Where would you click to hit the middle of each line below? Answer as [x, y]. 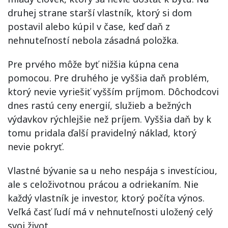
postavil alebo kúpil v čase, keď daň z [89, 26]
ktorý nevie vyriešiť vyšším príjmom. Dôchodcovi [113, 91]
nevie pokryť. [36, 146]
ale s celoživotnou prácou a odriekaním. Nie [103, 184]
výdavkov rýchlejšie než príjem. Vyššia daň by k [109, 119]
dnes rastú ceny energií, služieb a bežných [99, 105]
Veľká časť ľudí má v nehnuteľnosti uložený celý [110, 211]
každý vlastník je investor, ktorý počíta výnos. [106, 198]
